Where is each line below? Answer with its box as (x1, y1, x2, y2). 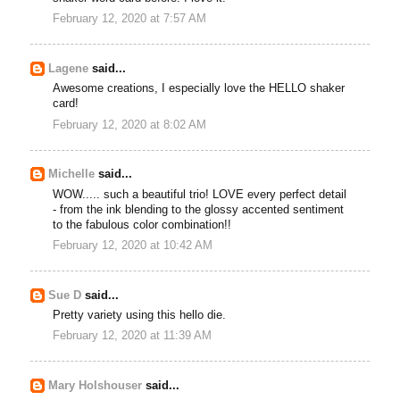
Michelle (48, 168, 96, 181)
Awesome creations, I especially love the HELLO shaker (53, 82, 346, 96)
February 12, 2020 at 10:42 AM (53, 239, 213, 253)
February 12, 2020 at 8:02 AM (53, 118, 207, 131)
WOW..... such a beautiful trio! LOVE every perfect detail (53, 187, 347, 201)
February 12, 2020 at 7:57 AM (53, 12, 207, 26)
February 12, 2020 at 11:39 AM (53, 329, 212, 343)
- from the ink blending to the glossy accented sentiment (53, 203, 345, 216)
